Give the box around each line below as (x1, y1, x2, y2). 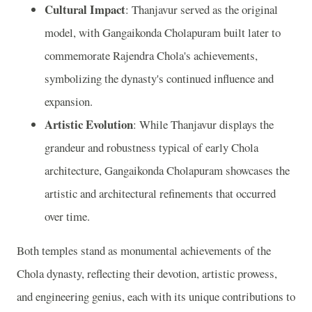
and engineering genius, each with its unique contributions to (17, 288, 295, 305)
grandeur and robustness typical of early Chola (45, 139, 258, 155)
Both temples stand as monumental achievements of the (17, 242, 271, 259)
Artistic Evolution (45, 115, 133, 133)
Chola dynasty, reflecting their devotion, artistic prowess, (17, 265, 277, 282)
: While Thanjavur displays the (133, 116, 274, 132)
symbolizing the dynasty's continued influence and (45, 70, 274, 86)
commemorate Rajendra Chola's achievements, (45, 47, 258, 63)
